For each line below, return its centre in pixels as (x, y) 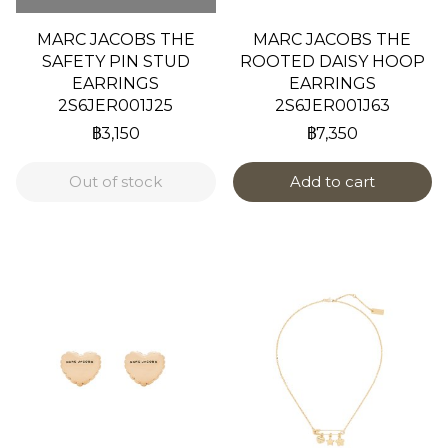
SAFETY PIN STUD (115, 62)
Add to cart (332, 182)
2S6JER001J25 (116, 106)
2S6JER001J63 (332, 106)
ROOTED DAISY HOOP (332, 62)
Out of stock (116, 182)
